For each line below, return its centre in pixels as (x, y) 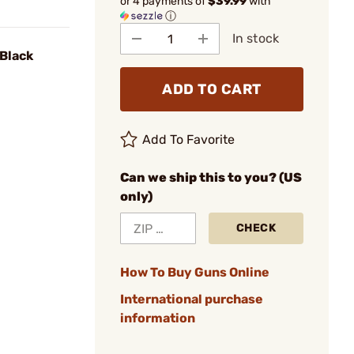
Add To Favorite (189, 139)
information (158, 318)
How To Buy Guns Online (195, 272)
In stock (256, 38)
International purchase (192, 299)
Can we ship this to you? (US (211, 177)
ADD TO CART (212, 89)
